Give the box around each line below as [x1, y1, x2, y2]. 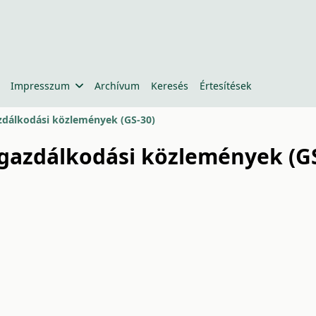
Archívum [94, 79, 140, 92]
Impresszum [11, 79, 70, 92]
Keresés [150, 79, 188, 92]
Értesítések [199, 79, 251, 92]
